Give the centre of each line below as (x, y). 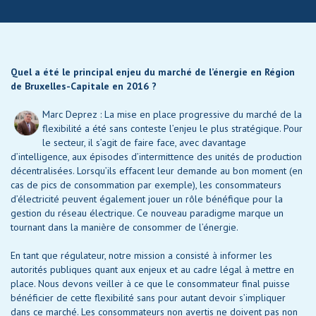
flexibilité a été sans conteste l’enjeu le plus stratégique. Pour (172, 129)
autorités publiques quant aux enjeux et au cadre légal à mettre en (152, 270)
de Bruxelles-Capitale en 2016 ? (84, 86)
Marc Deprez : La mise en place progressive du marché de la (172, 115)
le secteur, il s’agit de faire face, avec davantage (144, 143)
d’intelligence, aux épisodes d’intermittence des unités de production (156, 157)
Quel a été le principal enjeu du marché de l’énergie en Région (153, 72)
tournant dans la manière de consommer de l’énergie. (124, 227)
